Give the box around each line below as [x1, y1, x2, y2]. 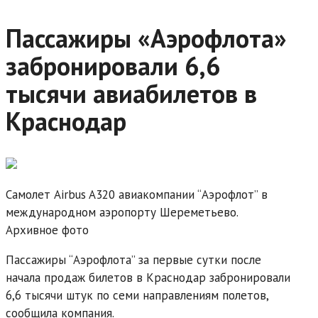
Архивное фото [6, 221, 89, 238]
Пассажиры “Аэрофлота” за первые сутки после [6, 251, 261, 268]
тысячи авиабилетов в [6, 76, 257, 110]
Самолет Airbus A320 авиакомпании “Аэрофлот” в [6, 186, 268, 202]
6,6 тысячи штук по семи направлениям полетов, [6, 287, 268, 303]
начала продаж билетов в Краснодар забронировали [6, 269, 290, 285]
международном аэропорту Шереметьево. [6, 204, 238, 220]
